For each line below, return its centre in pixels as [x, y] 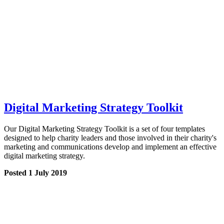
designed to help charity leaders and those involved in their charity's [110, 137]
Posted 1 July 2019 [35, 172]
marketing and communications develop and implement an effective [110, 146]
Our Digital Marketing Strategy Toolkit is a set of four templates [104, 128]
